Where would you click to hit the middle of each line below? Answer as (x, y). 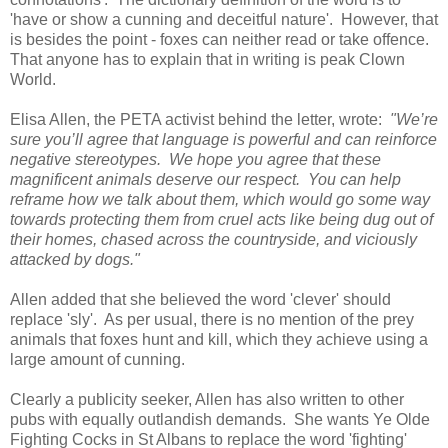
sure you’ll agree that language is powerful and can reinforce (223, 140)
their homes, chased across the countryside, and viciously (213, 240)
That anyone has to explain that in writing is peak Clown (207, 60)
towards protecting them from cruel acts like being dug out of (221, 220)
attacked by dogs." (75, 260)
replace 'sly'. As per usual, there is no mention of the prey (212, 320)
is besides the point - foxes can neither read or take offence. (221, 40)
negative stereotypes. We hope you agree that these (195, 160)
